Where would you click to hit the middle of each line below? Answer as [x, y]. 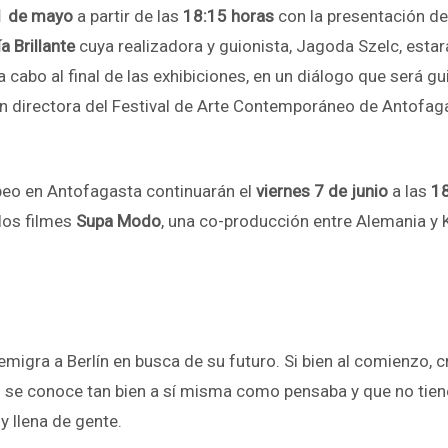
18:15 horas [228, 16]
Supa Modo [118, 221]
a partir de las [128, 16]
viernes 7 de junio [322, 191]
